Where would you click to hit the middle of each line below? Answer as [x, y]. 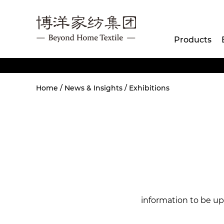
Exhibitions [149, 88]
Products [193, 40]
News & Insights [93, 88]
